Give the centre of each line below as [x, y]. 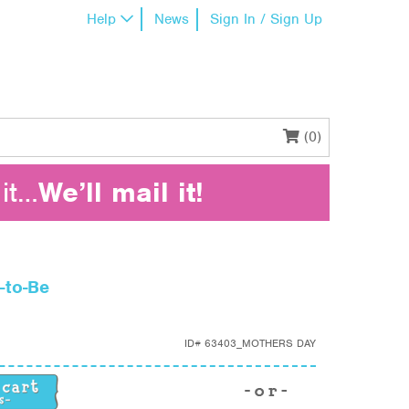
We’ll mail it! [121, 192]
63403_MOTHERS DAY [260, 343]
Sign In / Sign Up [266, 19]
